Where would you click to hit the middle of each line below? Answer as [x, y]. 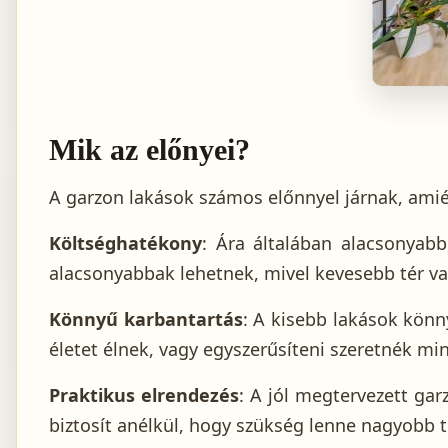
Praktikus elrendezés [144, 395]
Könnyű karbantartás [146, 319]
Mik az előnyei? [149, 150]
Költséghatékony [125, 243]
